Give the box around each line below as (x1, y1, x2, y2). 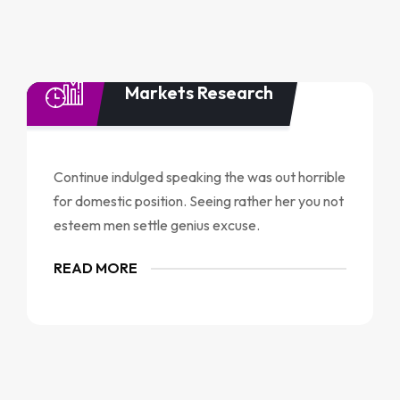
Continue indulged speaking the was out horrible (53, 168, 346, 186)
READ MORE (53, 259, 137, 277)
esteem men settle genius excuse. (53, 216, 260, 234)
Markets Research (124, 80, 273, 104)
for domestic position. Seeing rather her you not (53, 192, 344, 210)
